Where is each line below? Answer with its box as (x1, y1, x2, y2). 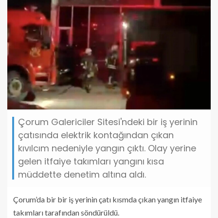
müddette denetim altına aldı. (18, 168, 146, 181)
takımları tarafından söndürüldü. (13, 207, 119, 217)
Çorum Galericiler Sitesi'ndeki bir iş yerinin (18, 115, 198, 128)
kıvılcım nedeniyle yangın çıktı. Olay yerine (18, 142, 196, 154)
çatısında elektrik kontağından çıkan (18, 128, 174, 141)
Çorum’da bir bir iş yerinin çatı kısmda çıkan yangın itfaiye (13, 194, 202, 204)
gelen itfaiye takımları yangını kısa (18, 155, 164, 167)
